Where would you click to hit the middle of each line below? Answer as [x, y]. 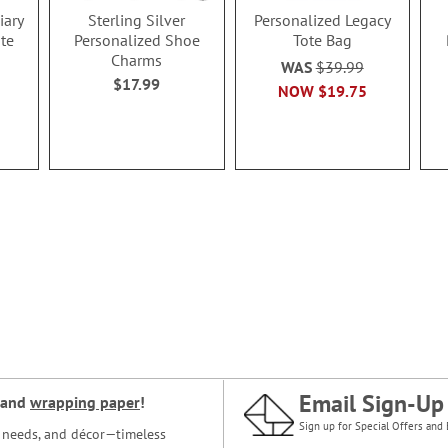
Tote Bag [322, 40]
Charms [137, 60]
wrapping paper [85, 402]
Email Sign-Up [371, 403]
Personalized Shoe [136, 40]
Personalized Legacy [322, 20]
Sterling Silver [137, 20]
